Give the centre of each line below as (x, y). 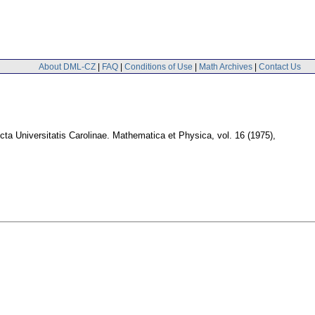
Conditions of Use (159, 66)
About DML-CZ (67, 66)
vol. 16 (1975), (246, 136)
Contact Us (280, 66)
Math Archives (226, 66)
